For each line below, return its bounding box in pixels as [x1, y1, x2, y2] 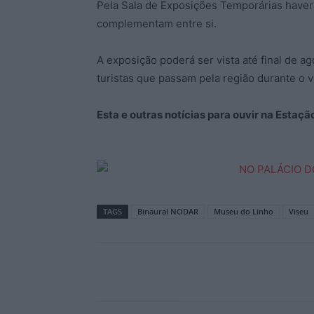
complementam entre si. [97, 17, 217, 30]
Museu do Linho [214, 206, 273, 217]
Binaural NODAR [137, 206, 198, 217]
